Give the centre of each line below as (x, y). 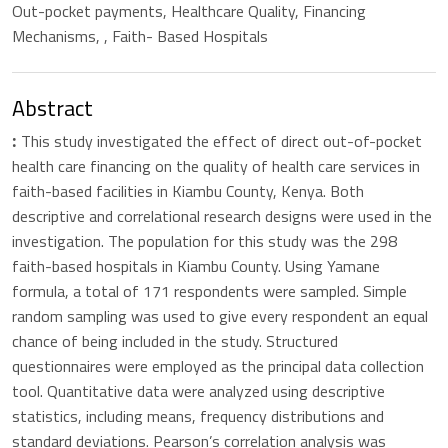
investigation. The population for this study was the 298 (204, 241)
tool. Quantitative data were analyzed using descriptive (198, 391)
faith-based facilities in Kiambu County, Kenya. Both (188, 191)
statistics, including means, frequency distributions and (198, 416)
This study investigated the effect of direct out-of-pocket (221, 141)
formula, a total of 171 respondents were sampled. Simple (209, 291)
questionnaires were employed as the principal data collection (218, 366)
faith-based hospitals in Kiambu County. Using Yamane (196, 266)
